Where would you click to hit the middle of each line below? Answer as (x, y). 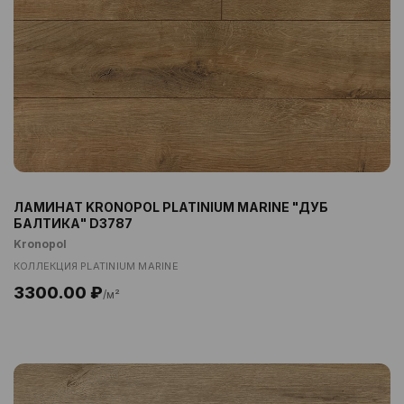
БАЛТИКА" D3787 (73, 223)
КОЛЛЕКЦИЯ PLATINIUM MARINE (96, 266)
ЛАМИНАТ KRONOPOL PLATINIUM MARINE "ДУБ (171, 207)
